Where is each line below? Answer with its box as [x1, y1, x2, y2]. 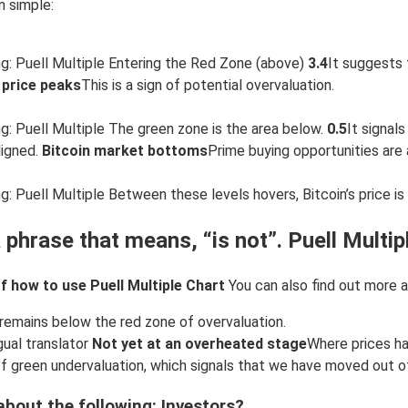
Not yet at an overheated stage [92, 334, 307, 352]
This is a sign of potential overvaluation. [81, 76, 334, 94]
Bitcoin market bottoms [42, 141, 208, 159]
